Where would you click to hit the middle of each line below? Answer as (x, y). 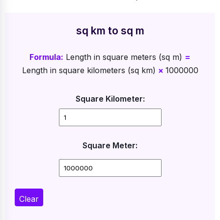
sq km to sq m (110, 30)
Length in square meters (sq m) (124, 57)
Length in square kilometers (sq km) (90, 70)
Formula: (46, 57)
